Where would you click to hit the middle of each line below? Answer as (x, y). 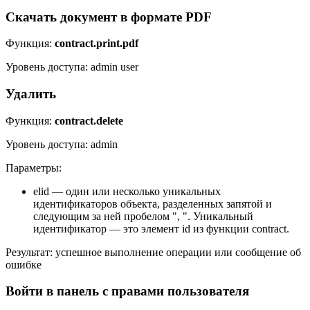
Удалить (31, 94)
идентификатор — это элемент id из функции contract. (161, 228)
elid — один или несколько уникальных (127, 191)
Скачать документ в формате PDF (109, 17)
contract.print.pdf (97, 44)
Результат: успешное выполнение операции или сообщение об (153, 252)
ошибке (24, 264)
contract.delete (89, 120)
